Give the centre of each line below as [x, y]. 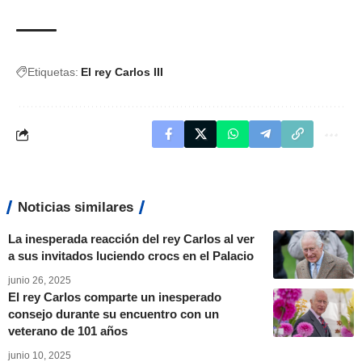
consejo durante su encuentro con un [114, 314]
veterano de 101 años [68, 331]
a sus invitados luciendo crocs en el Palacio [131, 256]
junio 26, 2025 [40, 280]
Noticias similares [76, 207]
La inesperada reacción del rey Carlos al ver [131, 239]
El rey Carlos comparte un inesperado [115, 297]
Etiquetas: [53, 72]
